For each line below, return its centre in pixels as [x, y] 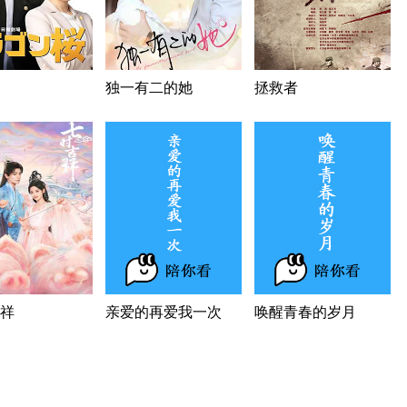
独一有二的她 [149, 88]
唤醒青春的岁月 [305, 312]
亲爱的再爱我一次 [164, 312]
